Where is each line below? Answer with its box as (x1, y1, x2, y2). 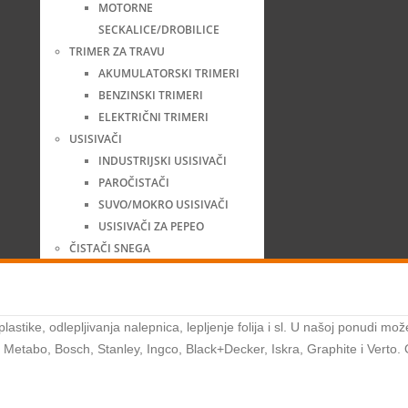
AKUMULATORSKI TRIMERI (98, 66, 240, 82)
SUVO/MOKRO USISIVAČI (98, 197, 229, 213)
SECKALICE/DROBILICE (98, 22, 219, 38)
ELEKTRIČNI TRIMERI (98, 109, 209, 126)
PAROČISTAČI (98, 175, 169, 191)
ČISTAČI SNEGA (69, 240, 150, 257)
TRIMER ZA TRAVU (69, 44, 165, 60)
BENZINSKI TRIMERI (98, 87, 203, 104)
